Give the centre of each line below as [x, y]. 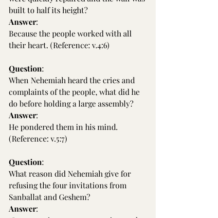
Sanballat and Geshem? [49, 197]
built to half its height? [48, 10]
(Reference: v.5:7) [38, 138]
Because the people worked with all [71, 33]
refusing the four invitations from [69, 185]
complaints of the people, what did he [75, 92]
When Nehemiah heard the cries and [73, 80]
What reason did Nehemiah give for [71, 173]
